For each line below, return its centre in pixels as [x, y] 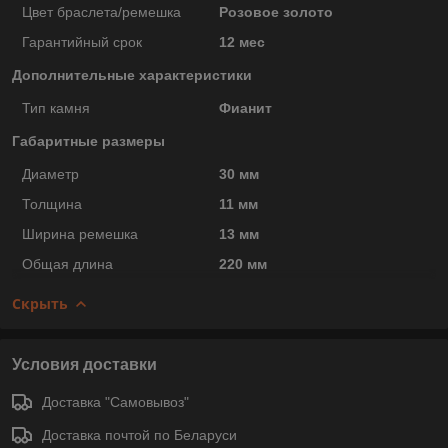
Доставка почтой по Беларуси [139, 434]
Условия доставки [84, 364]
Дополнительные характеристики [132, 74]
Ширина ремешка [80, 233]
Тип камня [56, 107]
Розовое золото [275, 11]
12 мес [241, 41]
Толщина [52, 203]
